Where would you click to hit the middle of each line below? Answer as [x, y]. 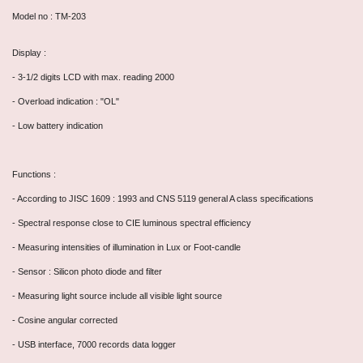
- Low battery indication [58, 126]
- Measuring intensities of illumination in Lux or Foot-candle [126, 248]
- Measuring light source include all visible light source [117, 296]
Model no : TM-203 [49, 17]
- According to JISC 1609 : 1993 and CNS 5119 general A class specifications [163, 199]
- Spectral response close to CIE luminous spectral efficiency [132, 223]
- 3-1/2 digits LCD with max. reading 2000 [93, 77]
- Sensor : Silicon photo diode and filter [87, 272]
